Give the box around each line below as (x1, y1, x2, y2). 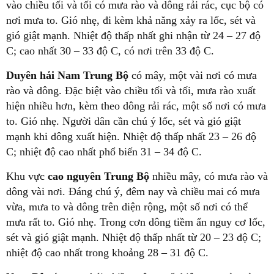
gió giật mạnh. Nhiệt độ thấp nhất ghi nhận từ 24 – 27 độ (6, 29, 261, 42)
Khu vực (6, 170, 48, 183)
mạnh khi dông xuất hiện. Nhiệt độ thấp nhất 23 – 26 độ (6, 130, 256, 143)
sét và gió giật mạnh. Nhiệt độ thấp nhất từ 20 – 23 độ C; (6, 231, 261, 244)
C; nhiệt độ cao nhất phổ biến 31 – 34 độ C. (6, 146, 202, 158)
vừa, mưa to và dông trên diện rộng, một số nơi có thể (6, 201, 248, 213)
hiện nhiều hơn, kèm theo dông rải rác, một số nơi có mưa (6, 100, 266, 113)
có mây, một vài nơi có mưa (128, 69, 257, 82)
